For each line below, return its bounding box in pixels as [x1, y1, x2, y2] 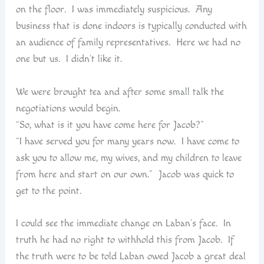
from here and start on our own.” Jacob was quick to [15, 168, 234, 180]
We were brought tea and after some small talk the [15, 85, 224, 98]
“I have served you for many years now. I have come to [15, 135, 239, 147]
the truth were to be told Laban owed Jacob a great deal [15, 250, 246, 263]
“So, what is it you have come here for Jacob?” [15, 118, 204, 131]
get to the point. [15, 184, 81, 197]
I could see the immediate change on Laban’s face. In [15, 217, 231, 230]
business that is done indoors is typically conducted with [15, 20, 247, 32]
